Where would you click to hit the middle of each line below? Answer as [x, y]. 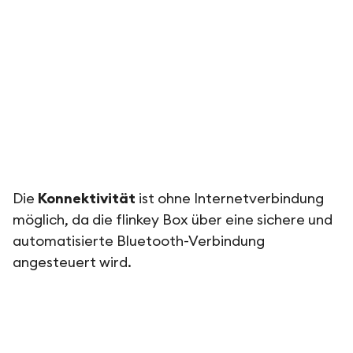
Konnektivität [87, 198]
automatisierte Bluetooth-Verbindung [139, 241]
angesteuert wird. [72, 262]
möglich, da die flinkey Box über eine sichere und [173, 219]
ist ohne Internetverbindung [230, 198]
